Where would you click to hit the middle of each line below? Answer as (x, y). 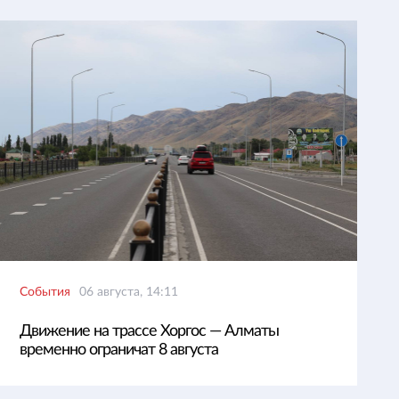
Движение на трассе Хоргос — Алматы (149, 331)
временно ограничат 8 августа (119, 350)
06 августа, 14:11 (129, 292)
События (45, 292)
